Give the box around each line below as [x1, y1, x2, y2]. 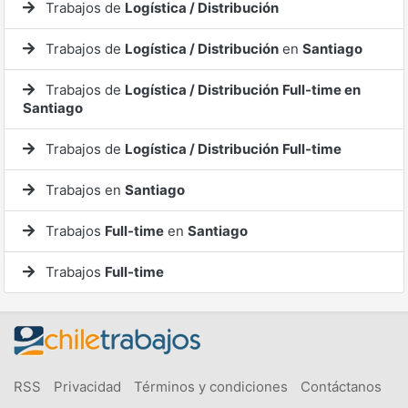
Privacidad [54, 378, 121, 395]
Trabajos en [42, 181, 125, 199]
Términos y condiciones [134, 378, 288, 395]
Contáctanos [301, 378, 382, 395]
